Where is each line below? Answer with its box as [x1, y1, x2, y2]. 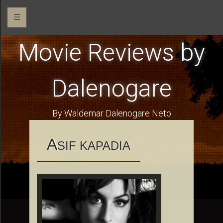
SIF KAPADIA [57, 139, 130, 152]
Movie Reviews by [18, 38, 205, 67]
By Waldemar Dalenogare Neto [52, 108, 171, 118]
